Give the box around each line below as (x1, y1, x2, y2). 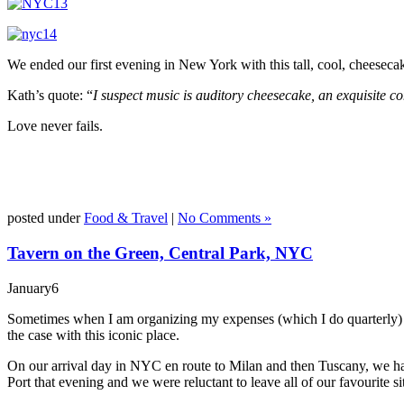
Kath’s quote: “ (7, 87, 93, 104)
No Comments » (178, 210, 271, 226)
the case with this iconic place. (7, 326, 179, 343)
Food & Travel (84, 210, 168, 226)
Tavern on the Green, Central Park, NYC (7, 243, 313, 262)
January (7, 280, 51, 296)
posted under (7, 210, 84, 226)
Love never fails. (7, 118, 103, 134)
